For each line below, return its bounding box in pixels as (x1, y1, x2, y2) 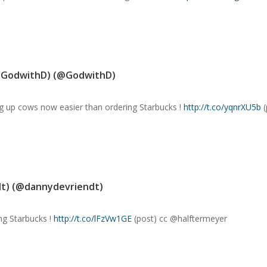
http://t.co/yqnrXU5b (184, 101, 261, 113)
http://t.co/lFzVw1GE (54, 212, 132, 224)
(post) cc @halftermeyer (132, 212, 227, 224)
